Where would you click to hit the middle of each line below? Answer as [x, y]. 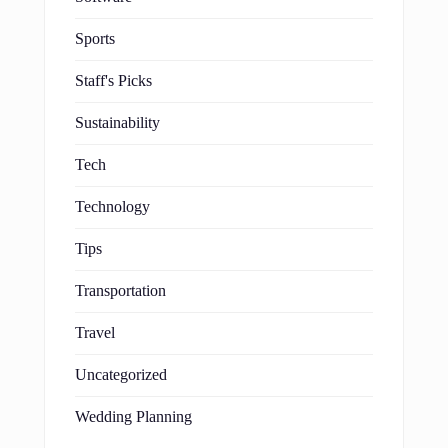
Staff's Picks [113, 80]
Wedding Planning [133, 416]
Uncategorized [121, 374]
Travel [95, 332]
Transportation [120, 290]
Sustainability [117, 122]
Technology [112, 206]
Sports [95, 38]
